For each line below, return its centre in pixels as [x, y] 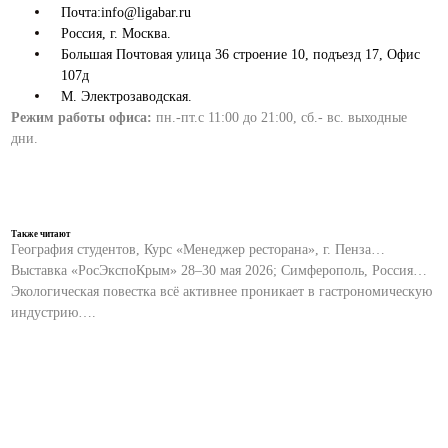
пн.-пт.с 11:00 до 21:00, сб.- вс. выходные [280, 117]
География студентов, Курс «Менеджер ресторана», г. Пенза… [198, 249]
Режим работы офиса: [82, 117]
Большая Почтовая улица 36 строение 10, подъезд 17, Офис [241, 54]
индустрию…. [54, 312]
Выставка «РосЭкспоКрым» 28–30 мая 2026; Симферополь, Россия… [219, 270]
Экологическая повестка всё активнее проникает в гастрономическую [222, 291]
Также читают [41, 234]
